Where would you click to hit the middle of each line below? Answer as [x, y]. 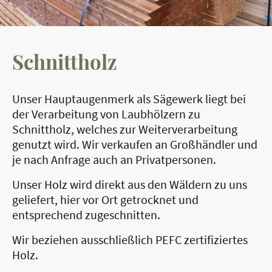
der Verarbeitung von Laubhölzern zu [106, 114]
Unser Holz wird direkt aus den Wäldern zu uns [130, 185]
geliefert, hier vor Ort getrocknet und [105, 200]
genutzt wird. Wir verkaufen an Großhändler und [135, 144]
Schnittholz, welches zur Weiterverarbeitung [125, 129]
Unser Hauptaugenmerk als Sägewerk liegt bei [129, 99]
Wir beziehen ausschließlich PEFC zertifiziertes [130, 240]
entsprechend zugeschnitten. [87, 215]
